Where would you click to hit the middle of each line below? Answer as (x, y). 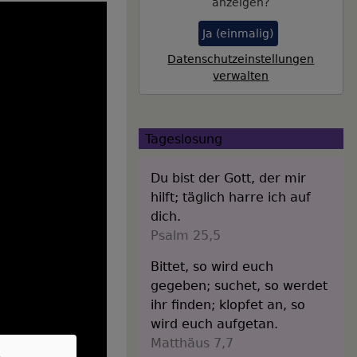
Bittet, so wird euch (212, 266)
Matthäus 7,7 (192, 343)
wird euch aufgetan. (214, 324)
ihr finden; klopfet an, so (228, 304)
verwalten (241, 76)
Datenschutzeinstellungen (241, 59)
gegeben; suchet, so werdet (239, 285)
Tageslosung (183, 139)
